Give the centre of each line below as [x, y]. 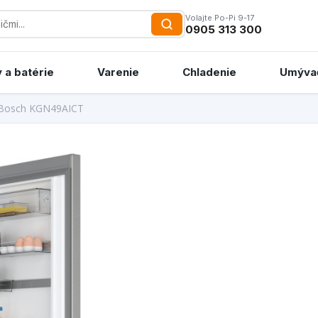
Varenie [118, 72]
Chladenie [209, 72]
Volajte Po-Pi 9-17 [220, 17]
